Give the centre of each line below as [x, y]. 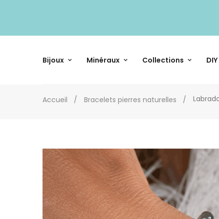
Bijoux [53, 60]
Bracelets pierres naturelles [130, 99]
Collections [163, 60]
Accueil [55, 99]
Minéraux [103, 60]
